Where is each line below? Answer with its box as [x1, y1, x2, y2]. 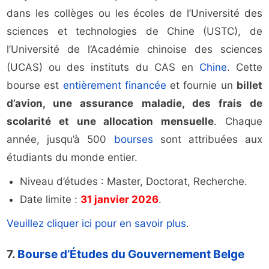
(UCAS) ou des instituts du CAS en [7, 61, 199, 74]
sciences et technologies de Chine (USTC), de [7, 25, 262, 38]
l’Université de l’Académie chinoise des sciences [7, 43, 262, 56]
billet [236, 79, 262, 92]
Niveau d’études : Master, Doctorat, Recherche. [20, 175, 248, 188]
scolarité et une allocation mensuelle [7, 115, 214, 128]
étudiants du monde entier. [7, 151, 138, 164]
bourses [113, 133, 153, 146]
